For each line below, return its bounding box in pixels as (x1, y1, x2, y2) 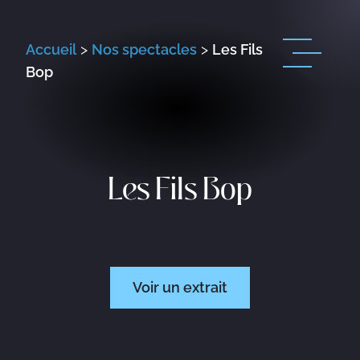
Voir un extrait (133, 279, 227, 296)
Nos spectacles (92, 41, 197, 58)
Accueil (26, 41, 76, 58)
